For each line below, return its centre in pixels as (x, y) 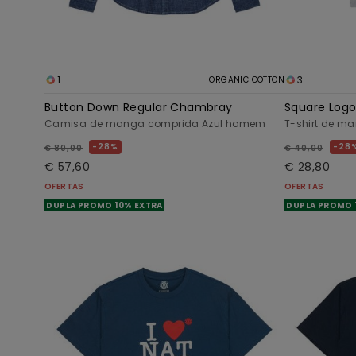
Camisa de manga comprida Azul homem (155, 124)
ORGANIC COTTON (247, 80)
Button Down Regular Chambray (139, 108)
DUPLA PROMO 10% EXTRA (105, 206)
